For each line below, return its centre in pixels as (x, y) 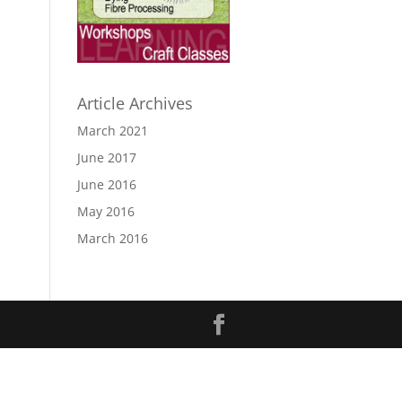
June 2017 (106, 158)
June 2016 (106, 185)
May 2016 (105, 212)
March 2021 (112, 131)
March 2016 (112, 239)
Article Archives (135, 104)
